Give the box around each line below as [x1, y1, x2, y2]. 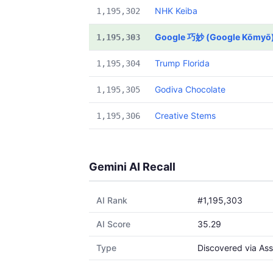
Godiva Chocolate [155, 84, 225, 94]
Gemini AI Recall [89, 160, 175, 173]
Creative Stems [155, 110, 216, 121]
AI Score [96, 219, 130, 229]
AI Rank [96, 195, 127, 205]
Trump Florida [155, 58, 210, 68]
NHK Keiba [155, 5, 197, 16]
